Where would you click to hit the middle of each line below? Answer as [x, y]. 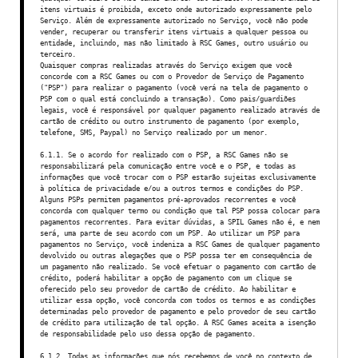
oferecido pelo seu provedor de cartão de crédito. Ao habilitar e [168, 289]
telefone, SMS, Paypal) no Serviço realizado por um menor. [154, 132]
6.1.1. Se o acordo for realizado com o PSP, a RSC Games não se [164, 155]
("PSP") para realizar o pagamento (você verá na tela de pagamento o [174, 88]
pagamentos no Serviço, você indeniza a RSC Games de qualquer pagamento [180, 244]
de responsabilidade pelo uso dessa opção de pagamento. [148, 334]
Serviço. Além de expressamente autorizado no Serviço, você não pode [174, 20]
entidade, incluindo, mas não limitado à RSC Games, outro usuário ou [174, 43]
